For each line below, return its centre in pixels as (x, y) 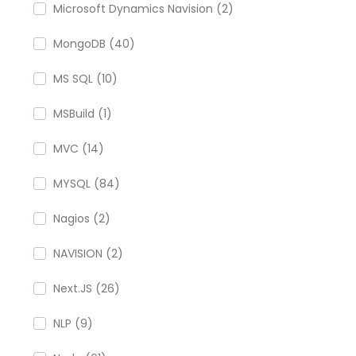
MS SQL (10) (85, 79)
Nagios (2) (82, 219)
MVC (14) (79, 149)
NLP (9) (73, 323)
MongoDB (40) (94, 44)
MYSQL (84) (87, 184)
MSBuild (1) (83, 114)
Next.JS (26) (87, 288)
